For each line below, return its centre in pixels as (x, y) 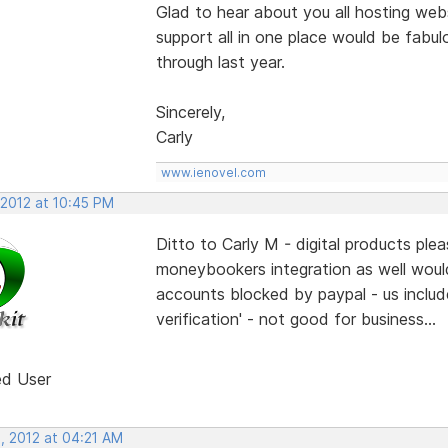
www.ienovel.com (213, 172)
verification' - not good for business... (295, 318)
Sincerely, (190, 111)
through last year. (220, 61)
